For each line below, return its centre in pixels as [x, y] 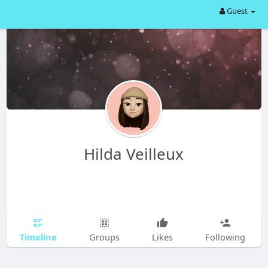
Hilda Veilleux [134, 154]
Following [225, 237]
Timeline [38, 237]
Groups [104, 237]
